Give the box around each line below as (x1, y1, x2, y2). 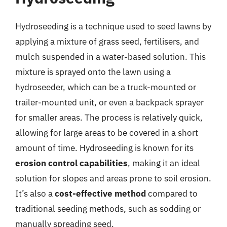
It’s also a (15, 188, 55, 199)
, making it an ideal (128, 158, 200, 169)
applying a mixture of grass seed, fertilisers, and (15, 36, 199, 47)
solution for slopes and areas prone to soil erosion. (15, 173, 211, 184)
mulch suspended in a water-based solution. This (15, 51, 206, 62)
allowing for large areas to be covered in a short (15, 127, 198, 138)
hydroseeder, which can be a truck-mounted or (15, 82, 196, 93)
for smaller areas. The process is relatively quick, (15, 112, 203, 123)
